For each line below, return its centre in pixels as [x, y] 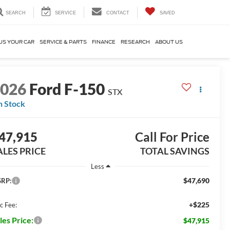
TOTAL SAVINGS [175, 151]
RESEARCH [135, 42]
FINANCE [104, 42]
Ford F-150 [67, 89]
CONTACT [118, 13]
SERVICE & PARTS [63, 42]
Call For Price [172, 137]
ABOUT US [169, 42]
